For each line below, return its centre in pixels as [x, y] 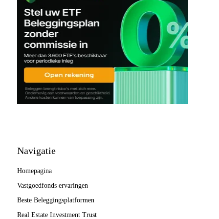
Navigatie [36, 150]
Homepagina [34, 171]
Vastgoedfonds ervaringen [53, 185]
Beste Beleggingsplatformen [56, 200]
